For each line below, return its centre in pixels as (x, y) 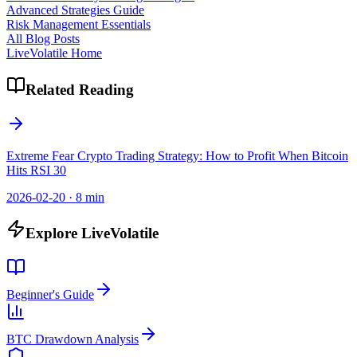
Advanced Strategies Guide (75, 10)
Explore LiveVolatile (92, 233)
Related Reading (80, 89)
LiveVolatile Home (54, 53)
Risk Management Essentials (78, 25)
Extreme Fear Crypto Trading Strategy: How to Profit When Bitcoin (177, 155)
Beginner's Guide (50, 294)
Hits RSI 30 (36, 170)
